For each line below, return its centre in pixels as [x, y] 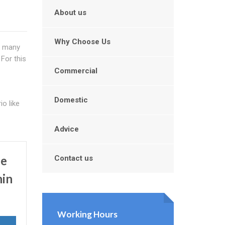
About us [70, 13]
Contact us [73, 158]
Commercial [76, 71]
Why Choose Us [82, 42]
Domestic [71, 100]
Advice [66, 129]
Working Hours [87, 214]
